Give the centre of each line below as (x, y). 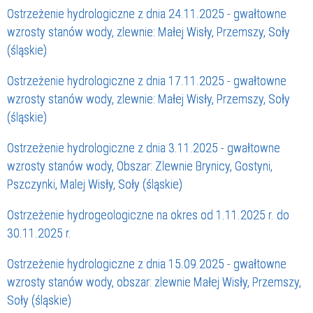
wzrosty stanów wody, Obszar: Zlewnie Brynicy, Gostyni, (140, 166)
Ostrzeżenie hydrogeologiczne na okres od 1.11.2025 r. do (148, 215)
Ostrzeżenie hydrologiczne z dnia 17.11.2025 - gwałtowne (147, 81)
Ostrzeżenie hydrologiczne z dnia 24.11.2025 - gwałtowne (147, 14)
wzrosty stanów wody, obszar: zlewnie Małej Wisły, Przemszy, (154, 282)
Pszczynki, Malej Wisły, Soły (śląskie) (95, 184)
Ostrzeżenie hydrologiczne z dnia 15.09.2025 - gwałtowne (147, 264)
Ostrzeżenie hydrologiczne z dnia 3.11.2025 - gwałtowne (144, 148)
